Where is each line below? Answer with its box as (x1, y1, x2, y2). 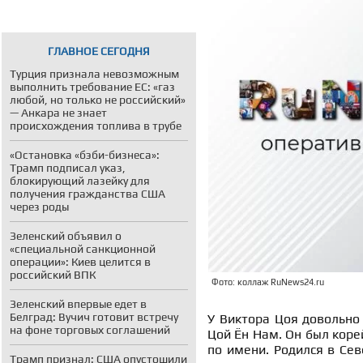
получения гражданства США (10, 187, 165, 200)
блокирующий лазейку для (10, 174, 150, 187)
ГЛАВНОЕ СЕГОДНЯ (48, 45, 150, 58)
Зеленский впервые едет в (10, 297, 147, 310)
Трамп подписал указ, (10, 161, 126, 174)
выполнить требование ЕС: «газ (10, 80, 175, 93)
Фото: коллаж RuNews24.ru (211, 277, 324, 288)
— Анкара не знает (10, 106, 107, 119)
